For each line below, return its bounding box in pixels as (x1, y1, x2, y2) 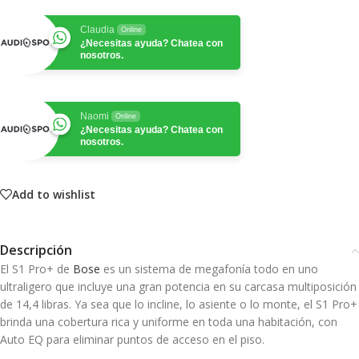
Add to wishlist (12, 186, 95, 202)
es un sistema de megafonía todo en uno (100, 261, 318, 277)
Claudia (80, 24, 115, 36)
